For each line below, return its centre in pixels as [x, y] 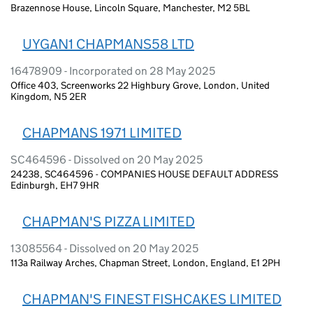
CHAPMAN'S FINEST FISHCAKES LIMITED [152, 299]
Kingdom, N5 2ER [49, 96]
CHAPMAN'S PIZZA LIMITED [109, 221]
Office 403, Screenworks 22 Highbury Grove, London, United [140, 85]
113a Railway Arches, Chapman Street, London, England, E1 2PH [145, 262]
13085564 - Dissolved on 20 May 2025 [104, 248]
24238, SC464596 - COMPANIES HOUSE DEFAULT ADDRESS [144, 174]
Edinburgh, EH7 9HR [55, 185]
